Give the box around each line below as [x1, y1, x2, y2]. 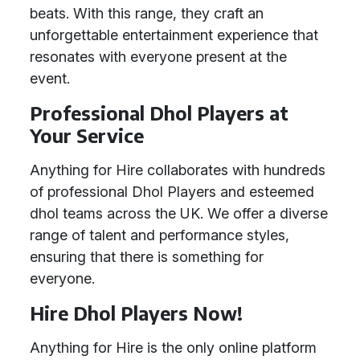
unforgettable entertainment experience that [30, 27, 318, 43]
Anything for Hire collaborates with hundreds [30, 162, 325, 178]
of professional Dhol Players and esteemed [30, 183, 314, 200]
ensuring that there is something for [30, 248, 264, 265]
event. [30, 70, 70, 87]
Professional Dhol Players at [30, 101, 288, 125]
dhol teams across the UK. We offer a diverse [30, 205, 328, 222]
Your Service [30, 124, 144, 147]
